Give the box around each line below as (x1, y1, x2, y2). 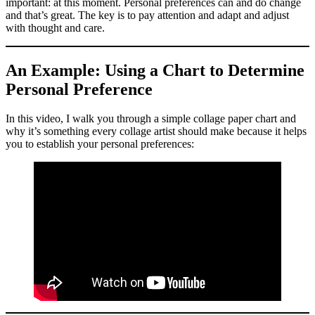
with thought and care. (6, 21, 105, 34)
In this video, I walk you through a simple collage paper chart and (6, 112, 296, 125)
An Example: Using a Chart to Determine (6, 60, 304, 79)
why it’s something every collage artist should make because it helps (6, 125, 307, 138)
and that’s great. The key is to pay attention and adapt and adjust (6, 8, 289, 21)
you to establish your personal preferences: (6, 138, 194, 150)
